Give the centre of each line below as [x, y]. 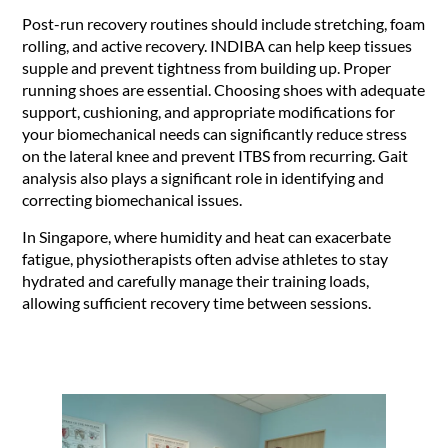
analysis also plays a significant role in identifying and [203, 178]
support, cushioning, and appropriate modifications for [209, 112]
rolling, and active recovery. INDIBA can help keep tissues [217, 46]
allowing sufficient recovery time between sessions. [197, 302]
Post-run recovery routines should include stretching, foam [224, 24]
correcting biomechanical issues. [132, 200]
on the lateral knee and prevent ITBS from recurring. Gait [215, 156]
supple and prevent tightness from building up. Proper [207, 68]
